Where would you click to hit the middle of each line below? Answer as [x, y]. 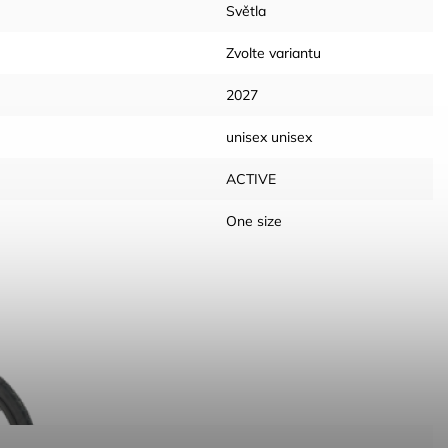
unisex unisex [269, 137]
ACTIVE [251, 179]
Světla [246, 11]
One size [254, 221]
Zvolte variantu [273, 53]
